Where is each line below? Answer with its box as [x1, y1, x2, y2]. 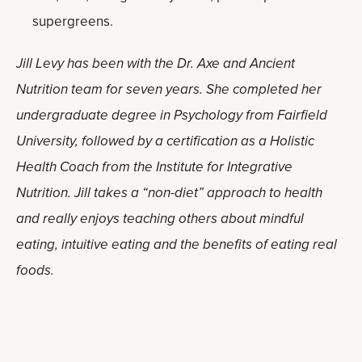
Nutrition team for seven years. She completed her [16, 79, 322, 99]
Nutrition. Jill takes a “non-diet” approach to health [16, 183, 322, 203]
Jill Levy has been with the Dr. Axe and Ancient [16, 53, 295, 74]
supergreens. [32, 11, 113, 32]
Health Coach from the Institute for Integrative [16, 157, 293, 177]
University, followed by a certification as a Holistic [16, 131, 314, 151]
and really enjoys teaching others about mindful [16, 208, 304, 229]
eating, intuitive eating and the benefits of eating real [16, 234, 337, 255]
